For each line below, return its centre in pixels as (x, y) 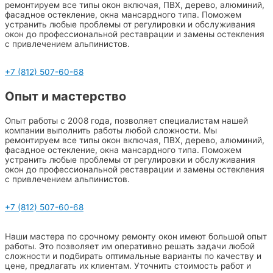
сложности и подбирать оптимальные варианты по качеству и (133, 256)
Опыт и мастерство (66, 96)
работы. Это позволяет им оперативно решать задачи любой (130, 246)
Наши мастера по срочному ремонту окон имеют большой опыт (136, 236)
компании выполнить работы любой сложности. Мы (111, 130)
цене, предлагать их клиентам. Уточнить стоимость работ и (128, 265)
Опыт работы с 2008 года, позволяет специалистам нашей (126, 120)
